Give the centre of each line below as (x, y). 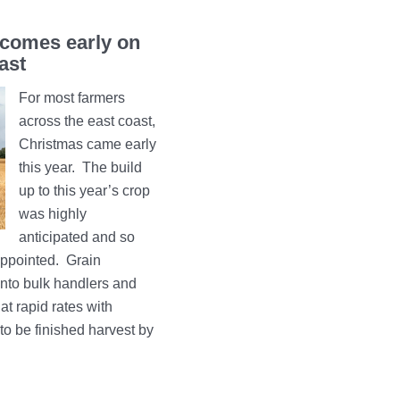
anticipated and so (77, 237)
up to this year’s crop (84, 191)
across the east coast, (87, 121)
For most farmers (72, 98)
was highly (53, 214)
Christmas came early (87, 145)
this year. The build (80, 168)
